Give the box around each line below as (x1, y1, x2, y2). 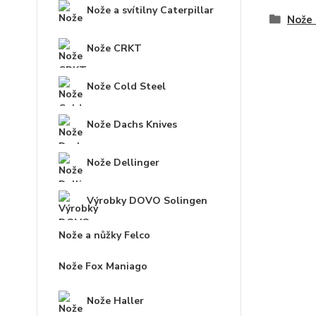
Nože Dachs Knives (87, 118, 177, 132)
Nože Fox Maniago (59, 260, 147, 274)
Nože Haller (87, 294, 144, 308)
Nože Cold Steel (87, 80, 166, 94)
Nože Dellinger (87, 156, 159, 170)
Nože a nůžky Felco (59, 229, 150, 243)
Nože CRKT (87, 42, 142, 56)
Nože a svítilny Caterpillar (87, 4, 214, 18)
